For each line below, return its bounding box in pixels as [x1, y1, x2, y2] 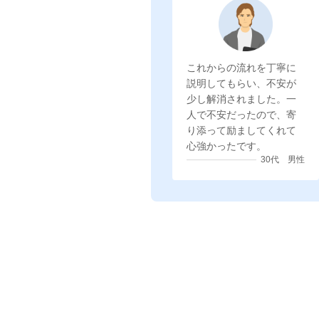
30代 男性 [261, 155, 305, 164]
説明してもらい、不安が [187, 78, 296, 89]
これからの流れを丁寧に [187, 62, 296, 73]
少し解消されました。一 [187, 93, 296, 105]
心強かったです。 [187, 140, 266, 152]
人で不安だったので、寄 [187, 109, 296, 120]
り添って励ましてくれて [187, 125, 296, 136]
